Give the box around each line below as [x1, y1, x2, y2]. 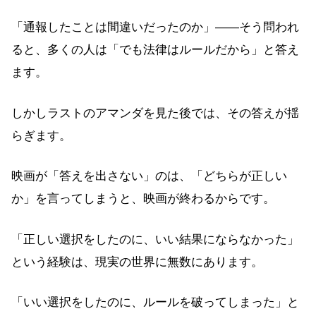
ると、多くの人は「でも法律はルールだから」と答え [11, 43, 299, 57]
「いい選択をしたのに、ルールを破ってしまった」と [11, 296, 299, 310]
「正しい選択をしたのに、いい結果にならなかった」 [11, 232, 299, 246]
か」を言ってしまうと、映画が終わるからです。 [11, 192, 275, 206]
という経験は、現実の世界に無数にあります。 [11, 255, 263, 269]
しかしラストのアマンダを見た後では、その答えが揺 [11, 106, 299, 120]
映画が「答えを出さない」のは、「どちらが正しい [11, 169, 287, 183]
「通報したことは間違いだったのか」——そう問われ [11, 20, 299, 35]
